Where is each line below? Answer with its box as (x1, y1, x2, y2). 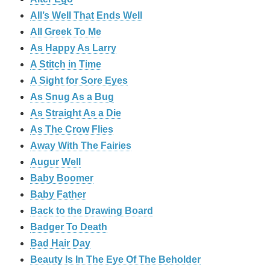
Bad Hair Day (30, 237, 90, 248)
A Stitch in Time (30, 58, 101, 69)
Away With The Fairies (30, 140, 131, 151)
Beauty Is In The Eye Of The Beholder (30, 254, 201, 265)
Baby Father (30, 189, 86, 199)
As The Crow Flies (30, 124, 113, 134)
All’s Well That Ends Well (30, 10, 142, 20)
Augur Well (30, 156, 81, 167)
